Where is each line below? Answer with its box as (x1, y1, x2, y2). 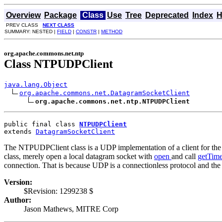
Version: (4, 177, 32, 186)
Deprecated (145, 11, 189, 19)
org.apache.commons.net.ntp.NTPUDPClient (35, 97, 190, 105)
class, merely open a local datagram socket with (4, 152, 154, 161)
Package (44, 11, 77, 19)
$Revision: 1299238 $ (24, 186, 93, 195)
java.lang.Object (4, 80, 67, 88)
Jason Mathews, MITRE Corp (24, 204, 118, 213)
